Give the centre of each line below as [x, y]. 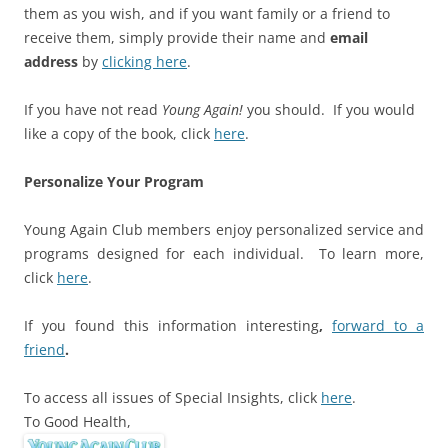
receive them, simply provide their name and [177, 37]
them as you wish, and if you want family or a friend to [207, 13]
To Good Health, [77, 421]
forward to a [378, 325]
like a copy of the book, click [119, 133]
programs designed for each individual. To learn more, [224, 253]
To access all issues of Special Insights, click [172, 397]
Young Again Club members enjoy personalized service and [224, 229]
